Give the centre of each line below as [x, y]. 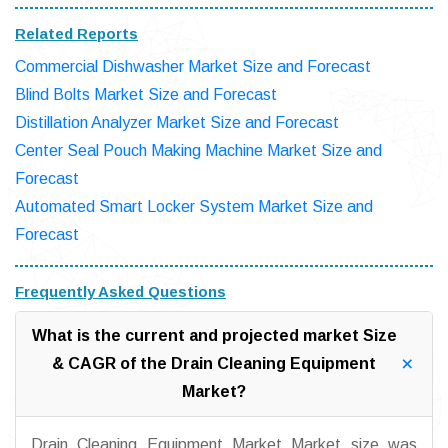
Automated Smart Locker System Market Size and [194, 207]
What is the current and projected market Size [214, 336]
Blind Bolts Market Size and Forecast [146, 95]
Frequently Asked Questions [120, 292]
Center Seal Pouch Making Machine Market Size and [198, 151]
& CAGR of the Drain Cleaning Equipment [214, 364]
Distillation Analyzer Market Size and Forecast [177, 123]
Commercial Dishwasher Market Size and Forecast [193, 67]
